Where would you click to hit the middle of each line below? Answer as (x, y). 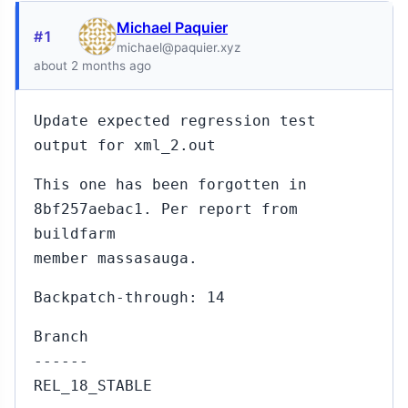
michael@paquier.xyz (178, 47)
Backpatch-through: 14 (129, 297)
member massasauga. (116, 258)
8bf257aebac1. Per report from (166, 209)
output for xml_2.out (125, 145)
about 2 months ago (92, 66)
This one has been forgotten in (170, 184)
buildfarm (75, 234)
